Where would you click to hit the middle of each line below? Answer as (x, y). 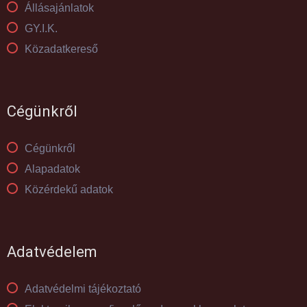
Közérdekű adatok (69, 190)
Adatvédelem (52, 252)
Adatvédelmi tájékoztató (83, 289)
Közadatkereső (61, 49)
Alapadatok (52, 169)
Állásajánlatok (59, 8)
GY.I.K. (41, 29)
